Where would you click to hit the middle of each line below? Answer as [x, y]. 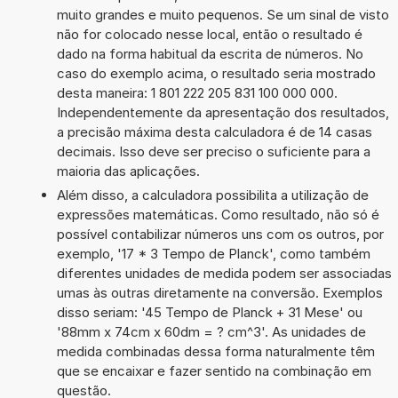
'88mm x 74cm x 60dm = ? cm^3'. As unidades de [211, 331]
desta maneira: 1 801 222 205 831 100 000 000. [197, 92]
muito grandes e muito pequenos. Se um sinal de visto [223, 14]
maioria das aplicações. [128, 171]
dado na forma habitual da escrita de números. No [210, 53]
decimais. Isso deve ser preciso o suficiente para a [213, 151]
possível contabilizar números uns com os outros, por [220, 234]
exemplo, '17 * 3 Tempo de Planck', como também [213, 253]
